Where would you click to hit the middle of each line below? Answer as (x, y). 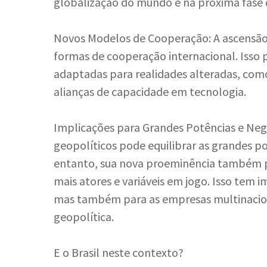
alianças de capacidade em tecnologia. (150, 91)
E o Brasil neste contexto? (119, 252)
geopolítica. (84, 217)
